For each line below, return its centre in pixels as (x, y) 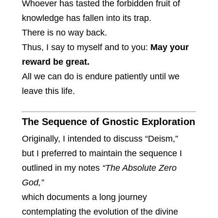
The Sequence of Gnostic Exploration (108, 122)
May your (169, 47)
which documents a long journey (84, 197)
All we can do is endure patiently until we (100, 77)
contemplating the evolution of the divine (100, 212)
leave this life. (48, 91)
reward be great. (55, 62)
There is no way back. (64, 33)
